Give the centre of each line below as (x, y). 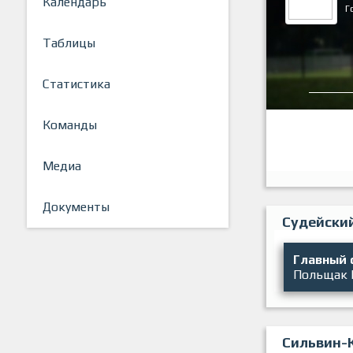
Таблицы (69, 43)
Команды (70, 125)
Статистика (76, 84)
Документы (76, 207)
